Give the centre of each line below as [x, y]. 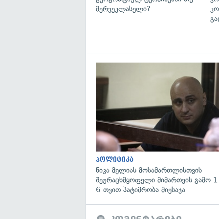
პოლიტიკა [115, 159]
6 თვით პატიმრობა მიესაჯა [141, 189]
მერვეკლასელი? [123, 9]
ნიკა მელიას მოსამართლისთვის [149, 170]
